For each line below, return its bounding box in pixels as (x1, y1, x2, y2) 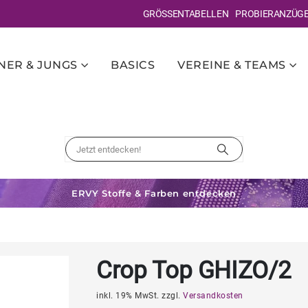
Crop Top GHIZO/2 (96, 256, 291, 285)
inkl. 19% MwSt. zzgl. (96, 291, 183, 300)
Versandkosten (183, 291, 243, 300)
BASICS (111, 58, 155, 71)
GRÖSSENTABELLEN (142, 8, 222, 19)
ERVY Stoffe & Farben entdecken (71, 187, 236, 199)
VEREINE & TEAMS (177, 58, 286, 71)
